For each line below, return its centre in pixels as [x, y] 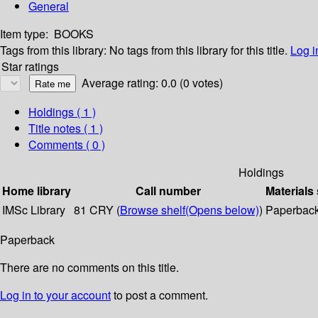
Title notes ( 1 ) [66, 128]
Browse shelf [153, 210]
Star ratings [30, 67]
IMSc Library [34, 210]
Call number [168, 191]
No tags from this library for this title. [198, 50]
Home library [37, 191]
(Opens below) [222, 210]
